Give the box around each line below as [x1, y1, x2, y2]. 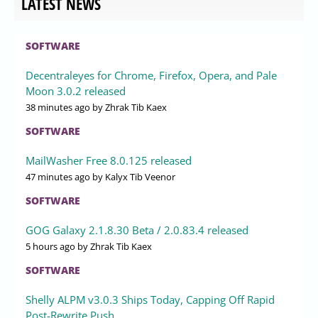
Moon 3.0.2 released [26, 83, 126, 98]
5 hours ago [26, 239, 75, 253]
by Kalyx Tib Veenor [90, 170, 175, 183]
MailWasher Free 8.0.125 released [26, 153, 192, 168]
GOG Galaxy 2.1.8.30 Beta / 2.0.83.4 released [26, 222, 248, 237]
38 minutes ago [26, 100, 90, 114]
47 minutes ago [26, 170, 90, 183]
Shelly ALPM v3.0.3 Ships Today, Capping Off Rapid [26, 292, 275, 307]
